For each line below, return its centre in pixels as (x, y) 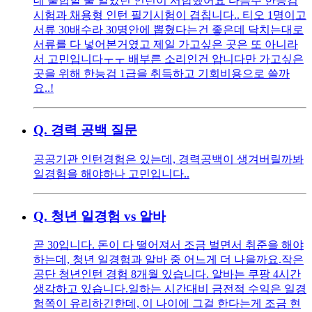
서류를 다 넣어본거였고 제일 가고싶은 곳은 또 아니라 (166, 44)
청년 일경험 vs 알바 (108, 216)
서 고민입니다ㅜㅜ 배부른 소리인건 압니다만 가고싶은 (169, 58)
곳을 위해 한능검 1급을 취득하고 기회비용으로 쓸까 (162, 73)
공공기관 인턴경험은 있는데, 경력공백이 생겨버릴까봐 (169, 159)
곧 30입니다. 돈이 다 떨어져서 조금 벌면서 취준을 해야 (169, 245)
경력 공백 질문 (94, 130)
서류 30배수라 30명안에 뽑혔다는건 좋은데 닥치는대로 (169, 29)
